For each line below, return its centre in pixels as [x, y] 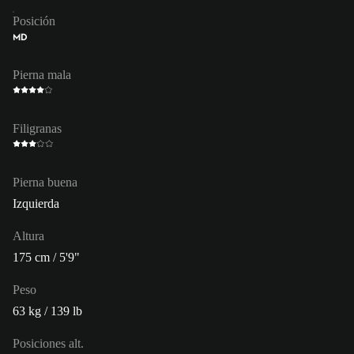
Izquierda [36, 203]
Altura [28, 235]
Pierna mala [42, 74]
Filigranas [37, 128]
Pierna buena [45, 182]
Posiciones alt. [48, 343]
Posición [34, 21]
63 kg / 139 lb [47, 311]
